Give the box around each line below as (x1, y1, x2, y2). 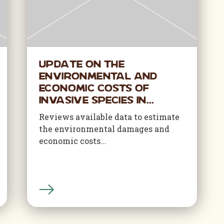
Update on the (39, 60, 125, 70)
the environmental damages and (39, 123, 169, 134)
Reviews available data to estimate (39, 111, 179, 122)
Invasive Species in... (39, 96, 154, 106)
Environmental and (39, 72, 157, 82)
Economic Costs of (39, 84, 149, 94)
